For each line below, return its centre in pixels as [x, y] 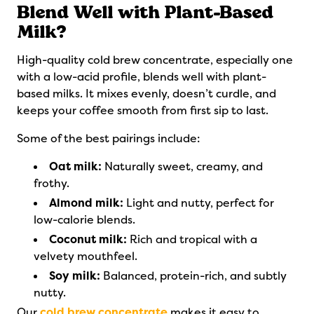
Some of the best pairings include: [109, 138]
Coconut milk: [88, 239]
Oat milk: [75, 166]
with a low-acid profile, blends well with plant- [142, 77]
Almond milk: [86, 203]
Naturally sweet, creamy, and [182, 166]
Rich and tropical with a [192, 239]
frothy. [52, 183]
